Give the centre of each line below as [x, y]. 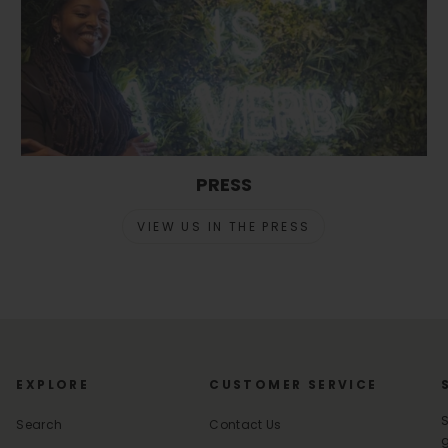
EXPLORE [53, 385]
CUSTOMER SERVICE [293, 385]
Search [39, 425]
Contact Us [245, 425]
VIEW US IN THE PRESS [224, 227]
